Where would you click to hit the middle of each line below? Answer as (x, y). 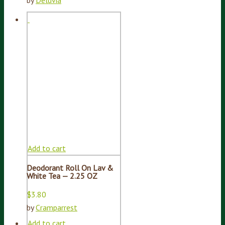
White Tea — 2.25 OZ (62, 176)
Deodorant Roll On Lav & (70, 168)
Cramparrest (57, 208)
